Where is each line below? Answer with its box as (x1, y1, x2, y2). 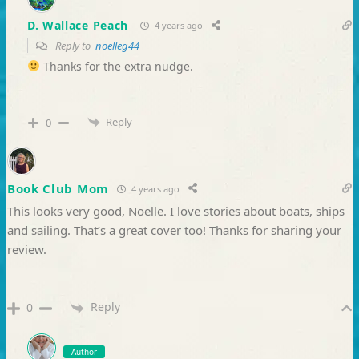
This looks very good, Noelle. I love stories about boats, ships (6, 203, 345, 220)
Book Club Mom (6, 180, 109, 197)
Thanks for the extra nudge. (39, 58, 193, 74)
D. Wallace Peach (26, 18, 129, 34)
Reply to (52, 38, 95, 53)
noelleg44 (95, 38, 139, 53)
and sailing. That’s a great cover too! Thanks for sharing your (6, 222, 341, 239)
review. (6, 241, 46, 258)
